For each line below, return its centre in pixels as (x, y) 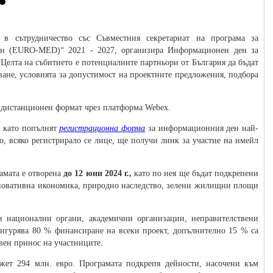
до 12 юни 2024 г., (96, 174)
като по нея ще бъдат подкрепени (195, 174)
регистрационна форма (102, 129)
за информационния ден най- (202, 129)
